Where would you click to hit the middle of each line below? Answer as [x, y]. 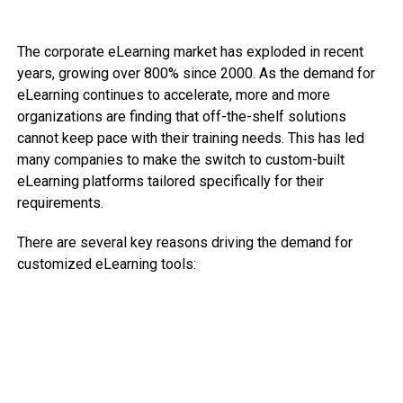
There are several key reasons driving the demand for [184, 242]
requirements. [60, 203]
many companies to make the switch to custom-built [180, 160]
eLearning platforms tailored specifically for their [170, 181]
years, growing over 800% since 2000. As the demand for [196, 73]
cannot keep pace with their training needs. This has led [190, 138]
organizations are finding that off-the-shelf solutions [181, 116]
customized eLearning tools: [106, 264]
